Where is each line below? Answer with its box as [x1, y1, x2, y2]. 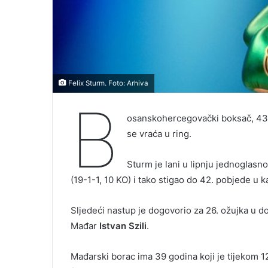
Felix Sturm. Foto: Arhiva [66, 79, 148, 88]
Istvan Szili [99, 220, 147, 232]
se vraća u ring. [126, 128, 191, 140]
